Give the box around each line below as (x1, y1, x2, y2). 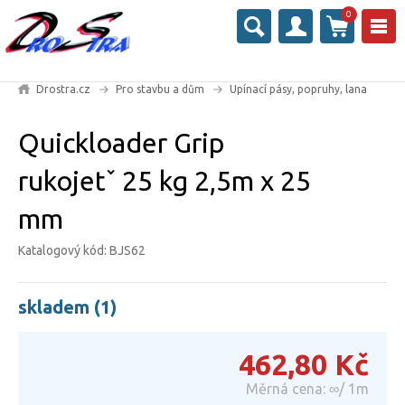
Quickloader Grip (18, 127, 224, 159)
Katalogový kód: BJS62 (18, 243, 146, 259)
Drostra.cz (36, 83, 90, 96)
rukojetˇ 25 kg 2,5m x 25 (18, 165, 311, 197)
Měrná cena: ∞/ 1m (246, 381, 369, 398)
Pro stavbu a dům (116, 83, 204, 96)
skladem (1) (18, 297, 117, 318)
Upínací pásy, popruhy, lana (230, 83, 367, 96)
